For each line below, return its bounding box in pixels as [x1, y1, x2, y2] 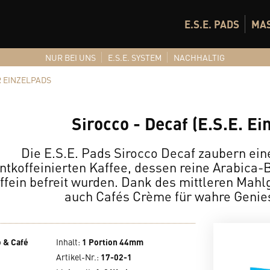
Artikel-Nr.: [56, 251, 101, 263]
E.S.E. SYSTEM [108, 51, 162, 63]
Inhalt [56, 236, 78, 248]
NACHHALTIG [174, 51, 225, 63]
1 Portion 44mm [82, 236, 143, 248]
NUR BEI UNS [45, 51, 96, 63]
